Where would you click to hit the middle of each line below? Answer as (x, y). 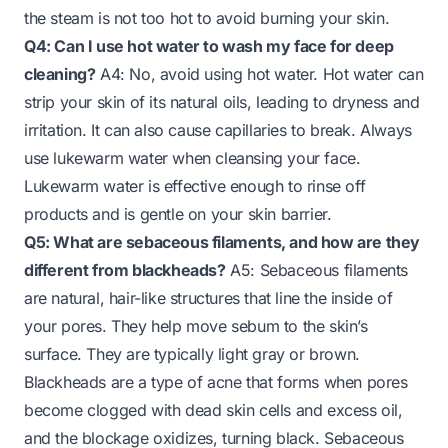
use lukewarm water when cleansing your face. (192, 157)
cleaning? (60, 73)
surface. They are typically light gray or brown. (192, 353)
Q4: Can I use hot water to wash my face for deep (209, 45)
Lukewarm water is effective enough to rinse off (195, 185)
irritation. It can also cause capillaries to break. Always (218, 129)
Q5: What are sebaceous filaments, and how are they (222, 241)
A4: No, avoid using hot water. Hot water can (259, 73)
